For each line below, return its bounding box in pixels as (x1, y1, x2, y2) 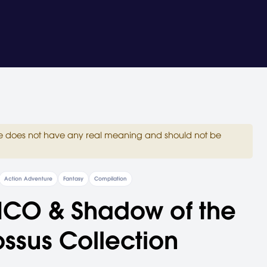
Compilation (94, 175, 127, 182)
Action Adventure (4, 175, 52, 182)
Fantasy (63, 175, 83, 182)
